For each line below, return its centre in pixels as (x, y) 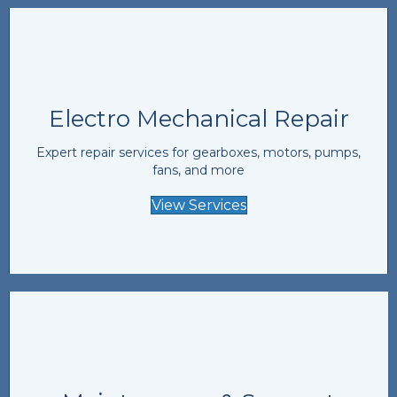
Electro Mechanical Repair (198, 118)
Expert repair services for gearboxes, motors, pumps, (198, 152)
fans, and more (198, 170)
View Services (198, 205)
